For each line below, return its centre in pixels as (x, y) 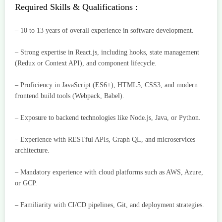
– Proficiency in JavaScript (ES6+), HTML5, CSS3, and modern (106, 85)
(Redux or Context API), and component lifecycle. (86, 63)
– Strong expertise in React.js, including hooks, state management (107, 53)
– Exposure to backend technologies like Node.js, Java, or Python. (108, 118)
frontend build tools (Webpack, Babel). (70, 96)
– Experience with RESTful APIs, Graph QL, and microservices (105, 140)
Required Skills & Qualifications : (76, 7)
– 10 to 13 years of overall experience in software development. (104, 31)
